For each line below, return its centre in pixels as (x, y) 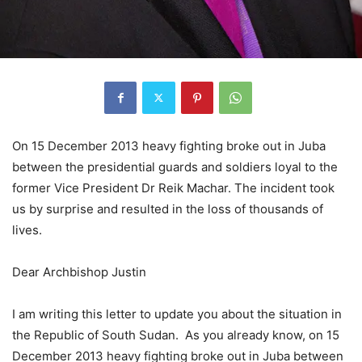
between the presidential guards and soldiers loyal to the (175, 166)
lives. (27, 229)
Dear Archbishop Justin (79, 271)
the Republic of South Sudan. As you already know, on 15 (176, 335)
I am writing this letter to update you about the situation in (177, 314)
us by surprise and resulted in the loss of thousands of (168, 208)
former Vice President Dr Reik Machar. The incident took (173, 187)
